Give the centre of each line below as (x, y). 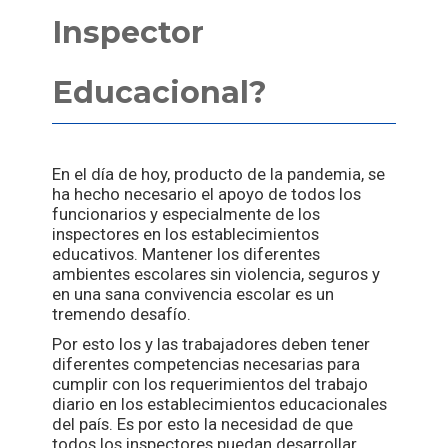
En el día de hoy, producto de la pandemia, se (219, 174)
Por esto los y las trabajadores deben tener (211, 344)
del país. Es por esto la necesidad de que (203, 424)
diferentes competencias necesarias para (206, 364)
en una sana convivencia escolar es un (193, 294)
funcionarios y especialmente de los (186, 214)
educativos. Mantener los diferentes (186, 254)
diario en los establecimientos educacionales (220, 404)
